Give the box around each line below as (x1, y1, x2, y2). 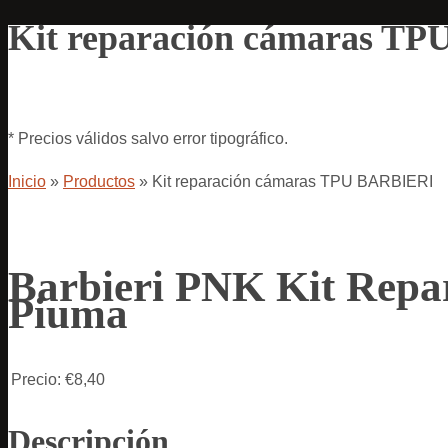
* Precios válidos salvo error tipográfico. (8, 129, 288, 147)
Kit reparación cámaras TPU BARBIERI (152, 172, 433, 190)
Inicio (8, 172, 46, 190)
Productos (63, 172, 135, 190)
